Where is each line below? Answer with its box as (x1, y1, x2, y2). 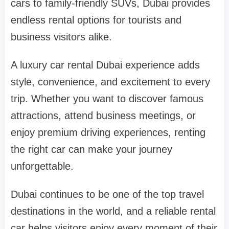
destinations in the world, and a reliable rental (11, 205, 216, 217)
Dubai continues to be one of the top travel (11, 188, 204, 200)
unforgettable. (11, 160, 74, 172)
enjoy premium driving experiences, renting (11, 126, 205, 138)
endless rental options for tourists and (11, 14, 181, 26)
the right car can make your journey (11, 143, 172, 155)
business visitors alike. (11, 31, 112, 42)
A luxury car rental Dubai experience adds (11, 59, 200, 71)
